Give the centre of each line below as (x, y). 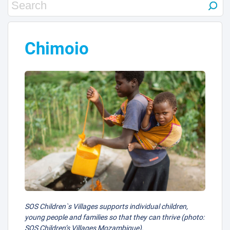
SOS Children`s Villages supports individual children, (106, 206)
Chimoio (57, 49)
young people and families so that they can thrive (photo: (114, 217)
